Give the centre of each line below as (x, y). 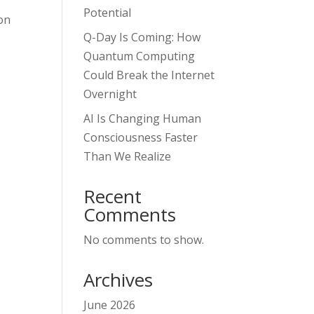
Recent (113, 197)
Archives (118, 280)
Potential (108, 13)
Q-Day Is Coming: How (142, 37)
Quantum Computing (139, 56)
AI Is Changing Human (143, 119)
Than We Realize (128, 157)
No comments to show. (144, 240)
